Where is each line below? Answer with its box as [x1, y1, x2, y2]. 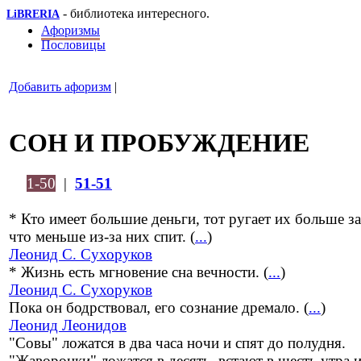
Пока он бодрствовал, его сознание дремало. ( [9, 299, 309, 317]
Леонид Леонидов [9, 317, 127, 334]
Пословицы [41, 38, 106, 52]
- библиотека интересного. [60, 6, 210, 20]
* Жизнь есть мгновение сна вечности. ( [9, 263, 268, 281]
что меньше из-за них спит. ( [9, 228, 195, 246]
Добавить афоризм [9, 80, 111, 93]
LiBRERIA [6, 8, 60, 20]
